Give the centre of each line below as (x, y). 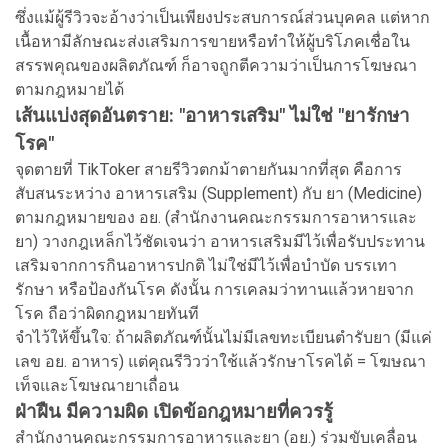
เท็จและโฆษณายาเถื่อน (97, 385)
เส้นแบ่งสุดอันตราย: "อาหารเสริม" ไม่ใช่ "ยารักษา (212, 115)
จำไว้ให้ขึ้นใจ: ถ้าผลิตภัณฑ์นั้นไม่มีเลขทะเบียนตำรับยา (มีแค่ (223, 337)
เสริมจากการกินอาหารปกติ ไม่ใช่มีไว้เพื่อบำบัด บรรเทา (206, 265)
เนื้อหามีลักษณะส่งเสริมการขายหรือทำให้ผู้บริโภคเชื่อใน (212, 41)
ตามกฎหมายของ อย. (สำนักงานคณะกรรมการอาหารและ (216, 217)
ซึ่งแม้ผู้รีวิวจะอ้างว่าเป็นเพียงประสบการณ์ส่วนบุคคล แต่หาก (222, 17)
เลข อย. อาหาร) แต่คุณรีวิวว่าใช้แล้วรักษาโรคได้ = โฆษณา (220, 361)
